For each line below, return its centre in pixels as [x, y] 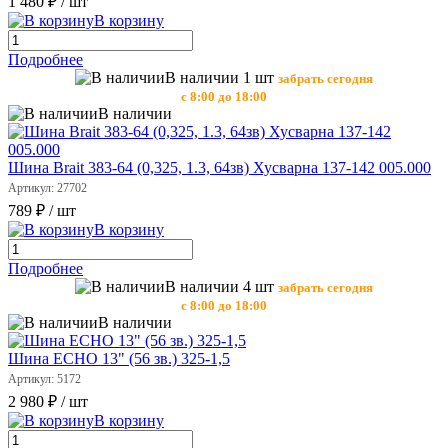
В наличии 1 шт [219, 78]
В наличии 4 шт [219, 287]
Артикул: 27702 [47, 188]
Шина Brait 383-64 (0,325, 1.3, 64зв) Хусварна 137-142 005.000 [219, 168]
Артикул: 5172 [44, 379]
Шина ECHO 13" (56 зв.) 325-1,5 [119, 359]
